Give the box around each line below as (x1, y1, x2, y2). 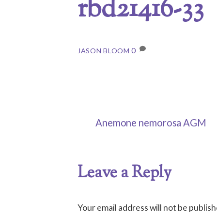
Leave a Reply (77, 162, 171, 186)
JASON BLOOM (77, 46, 130, 55)
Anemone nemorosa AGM (95, 117, 206, 129)
